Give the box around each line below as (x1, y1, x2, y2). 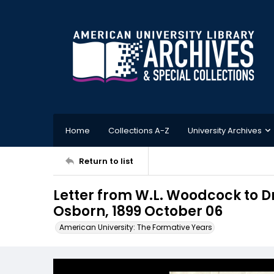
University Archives (188, 124, 262, 136)
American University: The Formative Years (59, 222, 212, 232)
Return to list (79, 155, 133, 167)
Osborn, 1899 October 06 (53, 202, 223, 221)
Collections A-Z (108, 124, 169, 136)
